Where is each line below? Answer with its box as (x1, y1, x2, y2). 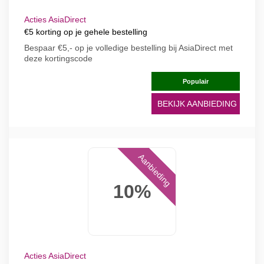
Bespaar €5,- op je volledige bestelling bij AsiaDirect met (24, 43, 233, 52)
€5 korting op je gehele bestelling (24, 27, 147, 37)
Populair (183, 78, 209, 85)
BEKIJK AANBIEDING (157, 99, 237, 108)
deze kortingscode (24, 54, 93, 63)
